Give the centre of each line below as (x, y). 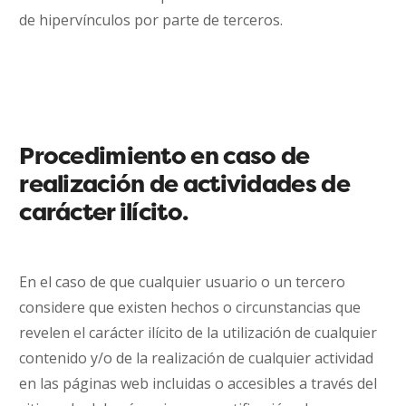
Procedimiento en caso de (164, 155)
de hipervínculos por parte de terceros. (151, 20)
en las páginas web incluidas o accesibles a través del (198, 383)
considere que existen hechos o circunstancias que (190, 307)
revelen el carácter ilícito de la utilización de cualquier (198, 333)
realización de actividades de (184, 184)
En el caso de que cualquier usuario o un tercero (183, 282)
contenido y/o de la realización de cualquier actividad (197, 358)
